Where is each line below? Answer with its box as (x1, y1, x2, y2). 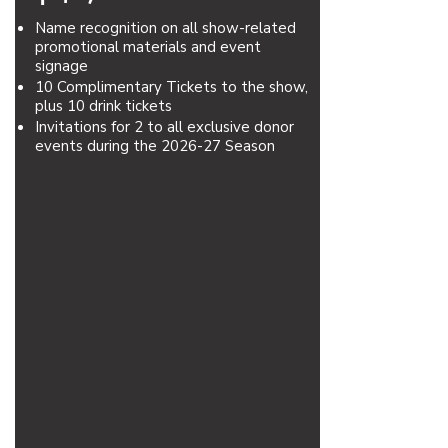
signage (35, 56, 88, 76)
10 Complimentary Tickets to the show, (35, 77, 308, 97)
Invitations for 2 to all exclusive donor (35, 117, 294, 137)
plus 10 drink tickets (35, 96, 172, 116)
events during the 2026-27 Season (35, 136, 275, 156)
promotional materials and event (35, 37, 261, 57)
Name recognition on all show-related (35, 18, 296, 38)
